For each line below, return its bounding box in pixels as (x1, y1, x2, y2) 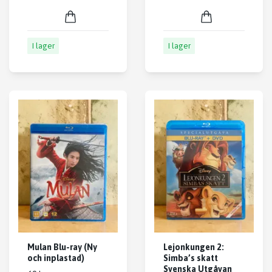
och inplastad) (27, 253, 84, 263)
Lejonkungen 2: (163, 242, 224, 252)
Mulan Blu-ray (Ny (27, 242, 97, 252)
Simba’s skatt (163, 253, 218, 263)
